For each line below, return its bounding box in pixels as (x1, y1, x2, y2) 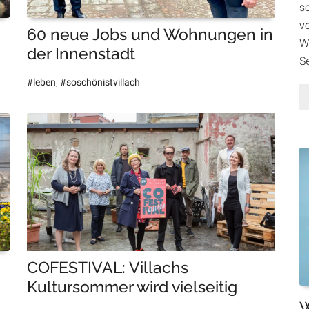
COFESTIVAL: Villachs (26, 258, 188, 277)
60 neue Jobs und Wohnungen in (26, 25, 273, 44)
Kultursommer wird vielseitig (26, 277, 237, 297)
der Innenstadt (26, 44, 135, 63)
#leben (26, 77, 56, 88)
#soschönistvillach (59, 77, 140, 88)
